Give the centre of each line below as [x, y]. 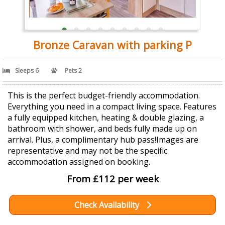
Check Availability [107, 205]
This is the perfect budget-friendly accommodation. [104, 96]
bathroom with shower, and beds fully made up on [102, 129]
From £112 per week [113, 179]
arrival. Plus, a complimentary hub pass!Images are [103, 140]
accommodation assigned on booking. [79, 162]
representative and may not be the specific [87, 151]
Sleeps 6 [27, 71]
